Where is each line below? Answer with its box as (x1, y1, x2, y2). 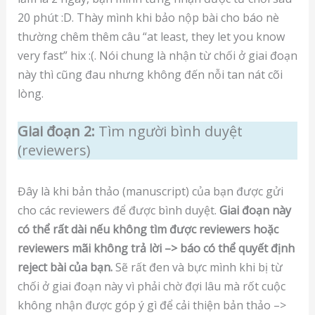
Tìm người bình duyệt (94, 121, 243, 141)
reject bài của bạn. (17, 259, 112, 275)
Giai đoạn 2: (17, 121, 95, 141)
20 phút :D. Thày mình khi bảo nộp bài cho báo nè (17, 10, 279, 25)
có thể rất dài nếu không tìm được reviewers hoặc (17, 221, 278, 237)
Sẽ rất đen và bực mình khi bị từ (112, 259, 283, 275)
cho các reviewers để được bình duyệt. (17, 202, 219, 218)
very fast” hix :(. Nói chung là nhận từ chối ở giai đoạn (17, 48, 297, 63)
